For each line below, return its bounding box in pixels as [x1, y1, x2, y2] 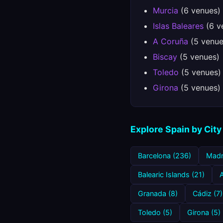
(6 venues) [178, 5, 221, 15]
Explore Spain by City [130, 124, 222, 134]
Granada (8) [138, 189, 178, 198]
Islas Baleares [153, 21, 204, 31]
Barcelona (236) [138, 151, 191, 160]
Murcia [153, 5, 178, 15]
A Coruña [153, 36, 188, 46]
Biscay [153, 52, 177, 62]
